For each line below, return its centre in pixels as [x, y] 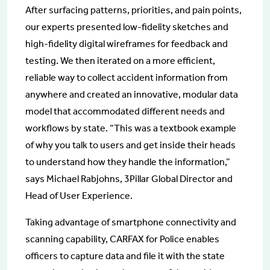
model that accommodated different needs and [125, 111]
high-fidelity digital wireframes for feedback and [127, 44]
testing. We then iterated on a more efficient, [120, 61]
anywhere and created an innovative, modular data [132, 95]
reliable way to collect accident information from [127, 78]
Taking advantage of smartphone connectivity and [131, 222]
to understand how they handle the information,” [128, 162]
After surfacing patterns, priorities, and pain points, [133, 10]
